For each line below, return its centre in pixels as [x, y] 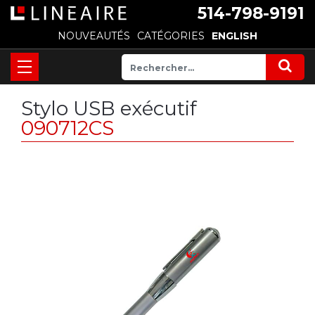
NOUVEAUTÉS [94, 36]
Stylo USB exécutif [109, 108]
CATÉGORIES [171, 36]
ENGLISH [234, 36]
